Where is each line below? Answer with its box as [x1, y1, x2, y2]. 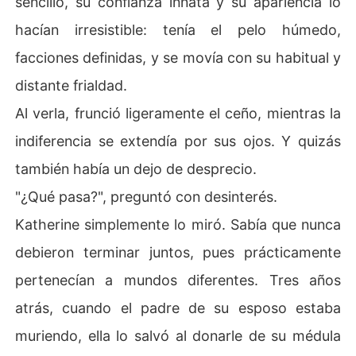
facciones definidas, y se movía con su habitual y [15, 48, 341, 66]
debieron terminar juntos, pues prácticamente [15, 243, 341, 261]
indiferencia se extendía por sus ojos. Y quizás [15, 132, 341, 149]
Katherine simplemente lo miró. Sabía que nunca [15, 215, 341, 233]
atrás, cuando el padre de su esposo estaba [15, 299, 341, 316]
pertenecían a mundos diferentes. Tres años [15, 271, 341, 288]
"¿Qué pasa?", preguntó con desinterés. [15, 188, 278, 205]
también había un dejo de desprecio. [15, 160, 257, 177]
